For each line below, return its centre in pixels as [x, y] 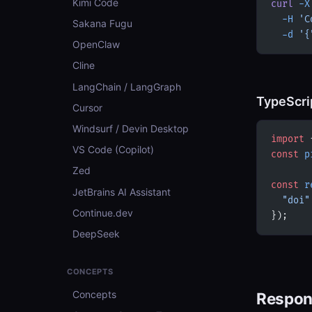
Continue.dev [103, 212]
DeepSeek [96, 233]
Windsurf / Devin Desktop [131, 129]
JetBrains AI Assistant [122, 192]
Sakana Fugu [102, 24]
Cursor [87, 107]
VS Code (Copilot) [113, 150]
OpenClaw [96, 45]
